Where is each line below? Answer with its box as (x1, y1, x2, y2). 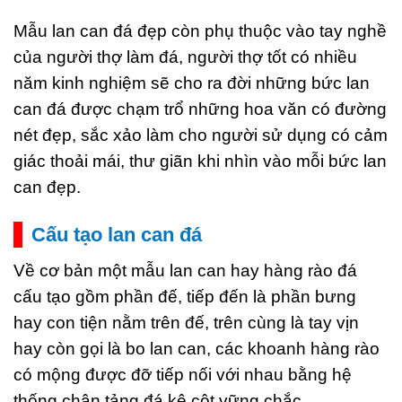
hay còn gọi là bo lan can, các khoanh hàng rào (13, 339, 380, 359)
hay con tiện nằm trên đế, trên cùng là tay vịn (13, 313, 359, 333)
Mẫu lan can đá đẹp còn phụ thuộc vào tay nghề (13, 21, 387, 40)
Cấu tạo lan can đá (31, 223, 202, 247)
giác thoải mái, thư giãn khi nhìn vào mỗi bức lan (13, 151, 387, 170)
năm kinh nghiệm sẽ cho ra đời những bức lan (13, 73, 370, 92)
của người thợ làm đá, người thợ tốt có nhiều (13, 47, 357, 66)
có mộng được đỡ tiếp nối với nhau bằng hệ (13, 365, 352, 385)
